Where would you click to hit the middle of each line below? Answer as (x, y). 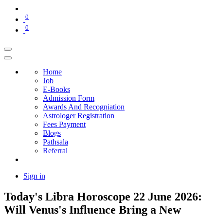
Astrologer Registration (79, 116)
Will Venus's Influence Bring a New (92, 210)
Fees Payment (64, 125)
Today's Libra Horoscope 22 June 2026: (103, 197)
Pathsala (55, 142)
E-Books (56, 90)
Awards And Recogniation (84, 107)
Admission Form (69, 98)
